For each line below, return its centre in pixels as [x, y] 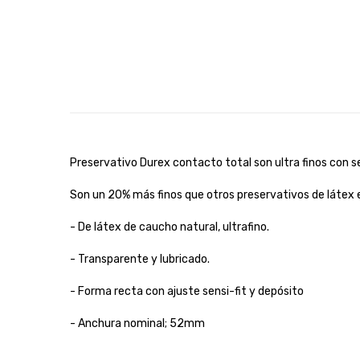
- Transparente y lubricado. [140, 259]
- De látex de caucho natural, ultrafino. [170, 227]
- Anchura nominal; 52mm [137, 323]
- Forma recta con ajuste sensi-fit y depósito [187, 291]
